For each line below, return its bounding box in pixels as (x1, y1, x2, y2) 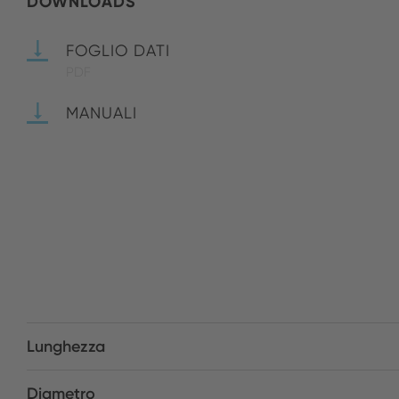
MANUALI (66, 103, 137, 122)
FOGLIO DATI (66, 41, 170, 60)
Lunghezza (27, 337, 105, 356)
